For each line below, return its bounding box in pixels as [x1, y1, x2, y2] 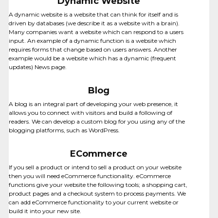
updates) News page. [8, 63, 67, 71]
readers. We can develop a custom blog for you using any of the [8, 118, 185, 125]
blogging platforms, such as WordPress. [8, 127, 120, 134]
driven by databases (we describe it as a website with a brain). [8, 19, 180, 27]
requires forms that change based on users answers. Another [8, 46, 177, 53]
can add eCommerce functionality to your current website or [8, 199, 179, 206]
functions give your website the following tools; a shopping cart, [8, 181, 187, 188]
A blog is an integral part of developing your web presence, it [8, 100, 178, 108]
